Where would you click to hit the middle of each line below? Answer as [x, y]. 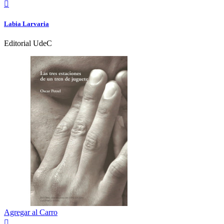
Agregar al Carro [31, 212]
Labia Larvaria [26, 24]
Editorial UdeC [28, 43]
